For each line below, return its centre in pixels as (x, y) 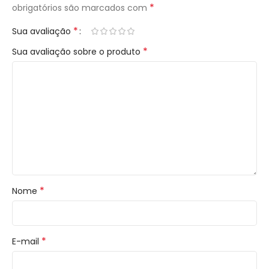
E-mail (27, 241)
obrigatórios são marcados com (81, 8)
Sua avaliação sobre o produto (77, 52)
